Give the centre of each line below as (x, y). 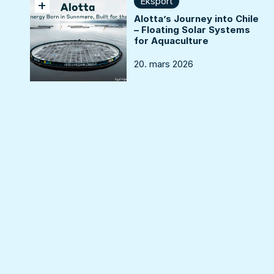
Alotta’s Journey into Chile (196, 19)
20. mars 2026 (163, 64)
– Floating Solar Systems (192, 30)
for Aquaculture (171, 41)
